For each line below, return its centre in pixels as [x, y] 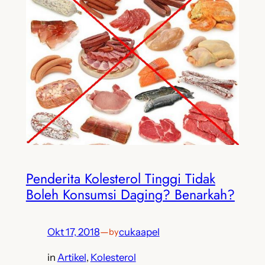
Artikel [72, 258]
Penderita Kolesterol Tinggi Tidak [120, 179]
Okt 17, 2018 [73, 232]
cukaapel [139, 232]
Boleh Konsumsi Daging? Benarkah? [130, 195]
